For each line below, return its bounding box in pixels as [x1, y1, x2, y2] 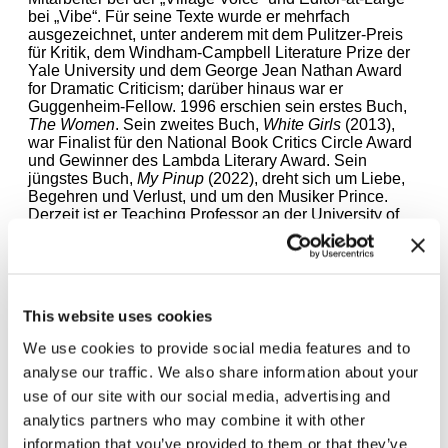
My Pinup [137, 169, 204, 187]
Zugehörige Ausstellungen [28, 421, 211, 441]
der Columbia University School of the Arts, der [28, 241, 358, 259]
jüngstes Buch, [28, 169, 137, 187]
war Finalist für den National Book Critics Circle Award [28, 133, 412, 151]
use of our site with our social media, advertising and [23, 387, 390, 404]
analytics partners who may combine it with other [23, 411, 365, 428]
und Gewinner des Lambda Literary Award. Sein [28, 151, 367, 169]
